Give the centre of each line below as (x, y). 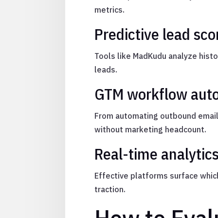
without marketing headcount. (151, 130)
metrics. (110, 10)
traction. (110, 190)
